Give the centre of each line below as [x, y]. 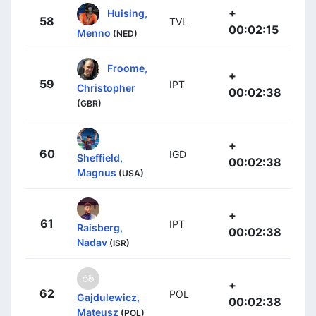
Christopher [106, 88]
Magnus [97, 173]
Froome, [127, 68]
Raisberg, [100, 228]
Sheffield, [100, 158]
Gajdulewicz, [108, 298]
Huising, [127, 13]
